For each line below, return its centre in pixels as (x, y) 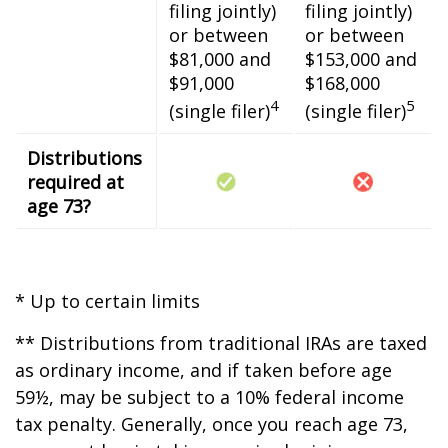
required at (75, 182)
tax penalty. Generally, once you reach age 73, (211, 424)
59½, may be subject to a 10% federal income (209, 397)
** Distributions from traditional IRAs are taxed (221, 343)
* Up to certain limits (107, 301)
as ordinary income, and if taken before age (203, 370)
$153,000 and (361, 59)
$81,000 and (220, 59)
